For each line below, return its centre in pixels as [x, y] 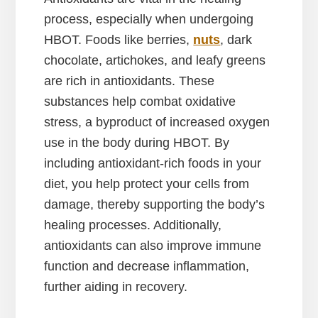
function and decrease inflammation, [147, 266]
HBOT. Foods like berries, [119, 39]
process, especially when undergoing [149, 19]
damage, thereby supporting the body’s [155, 204]
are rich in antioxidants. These [130, 81]
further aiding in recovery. [116, 286]
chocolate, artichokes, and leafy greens [155, 60]
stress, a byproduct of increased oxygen [157, 122]
